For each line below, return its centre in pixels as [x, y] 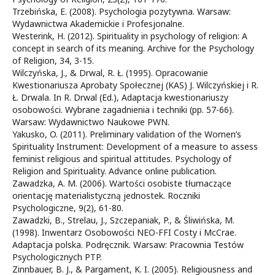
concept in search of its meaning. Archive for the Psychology [133, 48]
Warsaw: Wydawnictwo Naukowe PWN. [91, 122]
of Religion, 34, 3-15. [53, 60]
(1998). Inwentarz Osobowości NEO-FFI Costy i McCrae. [124, 232]
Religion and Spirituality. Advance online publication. [114, 171]
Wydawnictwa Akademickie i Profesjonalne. [98, 24]
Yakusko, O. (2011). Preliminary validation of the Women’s [127, 134]
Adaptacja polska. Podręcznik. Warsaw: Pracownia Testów [128, 245]
